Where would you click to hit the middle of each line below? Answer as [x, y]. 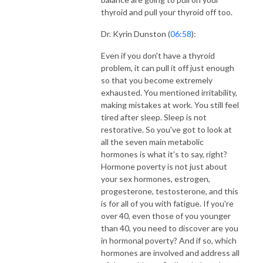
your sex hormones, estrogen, [156, 178]
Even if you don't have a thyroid [158, 55]
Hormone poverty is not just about [164, 166]
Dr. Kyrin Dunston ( [136, 33]
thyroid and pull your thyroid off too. [167, 12]
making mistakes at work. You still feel [170, 104]
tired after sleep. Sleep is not [154, 117]
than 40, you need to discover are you [170, 228]
